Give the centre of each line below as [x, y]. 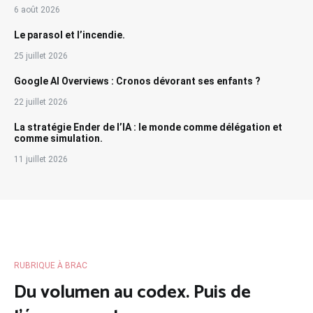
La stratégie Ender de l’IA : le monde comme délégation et [148, 127]
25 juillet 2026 [41, 56]
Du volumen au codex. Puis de [132, 292]
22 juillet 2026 [41, 102]
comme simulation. [58, 138]
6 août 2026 [37, 9]
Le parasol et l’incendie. [70, 35]
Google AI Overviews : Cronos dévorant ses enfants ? [137, 81]
